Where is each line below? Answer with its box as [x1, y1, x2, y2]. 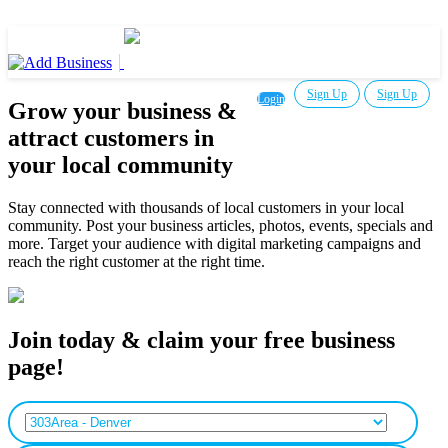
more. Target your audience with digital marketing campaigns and [8, 234, 421, 252]
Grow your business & [8, 97, 237, 124]
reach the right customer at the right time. [8, 252, 265, 270]
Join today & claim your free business [8, 326, 395, 353]
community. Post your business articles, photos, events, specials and [8, 216, 433, 234]
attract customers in [8, 124, 214, 151]
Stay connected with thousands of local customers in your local [8, 198, 404, 216]
